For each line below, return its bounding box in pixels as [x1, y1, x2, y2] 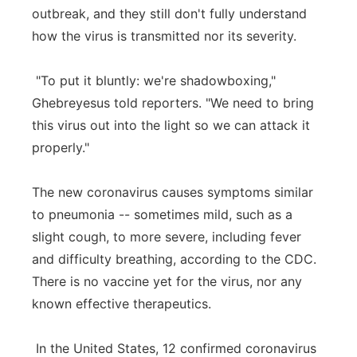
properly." [32, 139, 89, 155]
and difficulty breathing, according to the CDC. [32, 251, 316, 267]
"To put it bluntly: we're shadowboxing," [32, 73, 276, 88]
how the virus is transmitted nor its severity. [32, 28, 296, 44]
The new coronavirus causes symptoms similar [32, 184, 313, 200]
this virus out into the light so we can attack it [32, 117, 310, 133]
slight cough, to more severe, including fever [32, 229, 301, 245]
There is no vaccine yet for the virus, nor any [32, 273, 302, 289]
